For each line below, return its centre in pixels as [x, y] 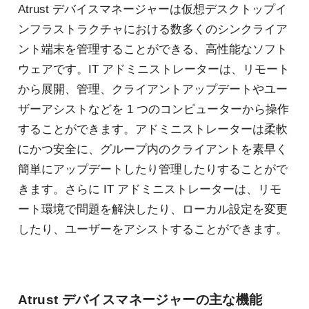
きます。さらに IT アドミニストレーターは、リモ [149, 189]
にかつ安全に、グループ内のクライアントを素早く [152, 149]
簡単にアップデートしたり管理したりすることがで [152, 169]
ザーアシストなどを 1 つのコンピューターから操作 [153, 109]
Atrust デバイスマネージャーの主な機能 [140, 299]
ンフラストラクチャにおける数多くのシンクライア [152, 29]
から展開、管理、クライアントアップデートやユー [152, 89]
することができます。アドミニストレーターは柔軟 [152, 129]
